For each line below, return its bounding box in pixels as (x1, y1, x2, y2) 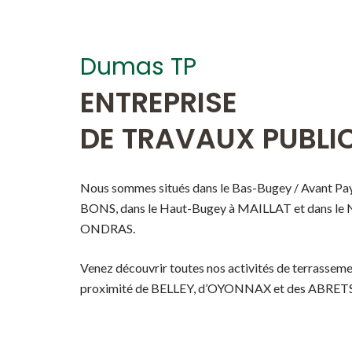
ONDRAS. (80, 220, 135, 236)
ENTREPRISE (80, 82, 237, 123)
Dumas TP (80, 49, 196, 83)
